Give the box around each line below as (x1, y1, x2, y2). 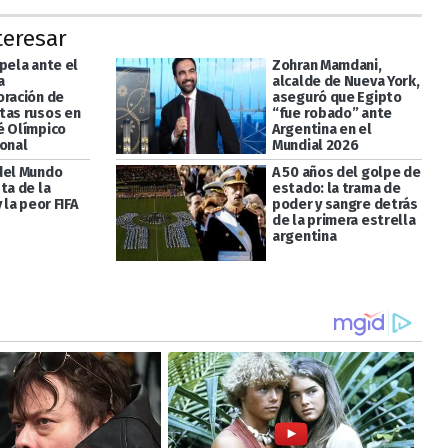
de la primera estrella (271, 211, 416, 229)
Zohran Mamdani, (271, 56, 382, 74)
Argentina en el (271, 120, 372, 138)
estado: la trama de (271, 179, 401, 197)
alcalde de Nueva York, (271, 72, 420, 90)
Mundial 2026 (271, 136, 359, 154)
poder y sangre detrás (271, 195, 418, 213)
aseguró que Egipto (271, 88, 402, 106)
